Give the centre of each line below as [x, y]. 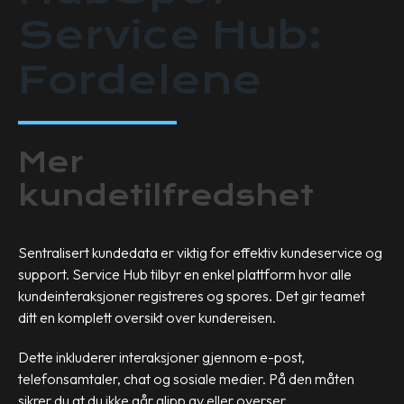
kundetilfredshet [166, 196]
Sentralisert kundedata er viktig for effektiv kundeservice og [200, 252]
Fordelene [140, 80]
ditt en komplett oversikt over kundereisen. [148, 317]
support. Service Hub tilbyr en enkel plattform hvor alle [185, 274]
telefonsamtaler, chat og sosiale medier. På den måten [186, 379]
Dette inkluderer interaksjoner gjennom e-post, [161, 357]
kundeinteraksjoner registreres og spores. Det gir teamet [192, 296]
